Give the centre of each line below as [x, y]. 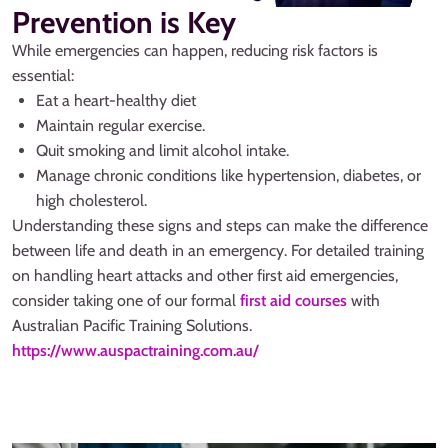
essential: [43, 75]
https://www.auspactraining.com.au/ [135, 350]
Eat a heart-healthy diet [116, 100]
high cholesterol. [91, 200]
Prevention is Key [124, 22]
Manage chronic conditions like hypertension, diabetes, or [228, 175]
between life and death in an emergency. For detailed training [218, 250]
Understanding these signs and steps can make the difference [220, 225]
